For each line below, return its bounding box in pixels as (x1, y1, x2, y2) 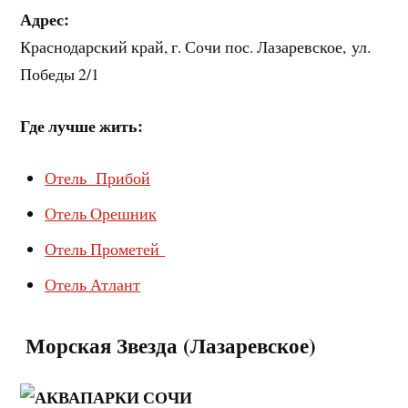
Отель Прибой (45, 166, 151, 189)
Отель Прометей (45, 237, 166, 260)
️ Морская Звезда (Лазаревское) (20, 329, 317, 361)
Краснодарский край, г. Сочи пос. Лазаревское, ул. (20, 36, 372, 58)
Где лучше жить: (20, 114, 149, 138)
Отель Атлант (45, 272, 141, 295)
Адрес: (20, 7, 70, 32)
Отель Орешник (45, 201, 158, 224)
